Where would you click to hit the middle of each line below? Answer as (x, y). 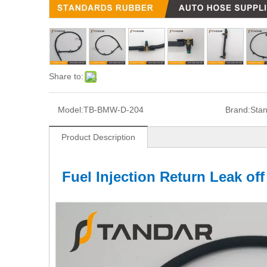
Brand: (237, 110)
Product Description (98, 137)
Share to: (66, 77)
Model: (71, 110)
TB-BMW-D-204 (114, 110)
